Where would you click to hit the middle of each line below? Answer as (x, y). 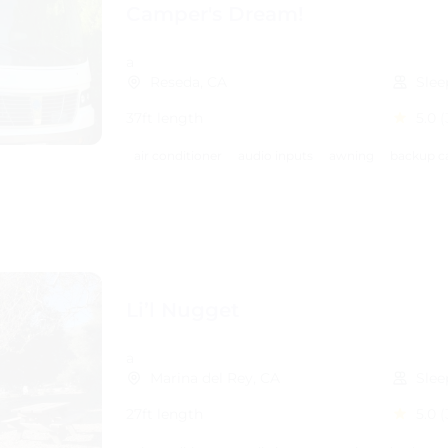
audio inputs (275, 155)
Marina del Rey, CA (215, 378)
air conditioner (178, 155)
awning (351, 155)
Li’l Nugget (182, 310)
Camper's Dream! (215, 14)
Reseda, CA (188, 82)
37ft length (164, 118)
